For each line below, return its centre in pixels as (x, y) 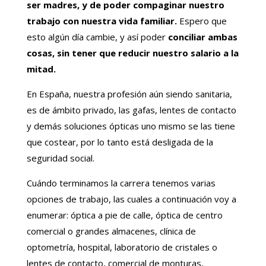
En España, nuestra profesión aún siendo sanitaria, (129, 94)
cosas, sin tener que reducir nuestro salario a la (132, 53)
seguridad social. (60, 158)
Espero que (202, 21)
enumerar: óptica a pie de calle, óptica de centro (124, 215)
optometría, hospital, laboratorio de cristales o (122, 247)
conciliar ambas (202, 37)
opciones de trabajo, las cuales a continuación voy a (131, 199)
